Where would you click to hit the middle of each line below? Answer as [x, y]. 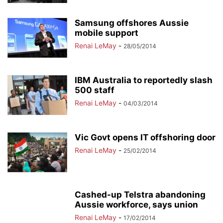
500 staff [95, 90]
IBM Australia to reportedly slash [144, 80]
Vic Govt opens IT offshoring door [145, 137]
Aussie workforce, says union [136, 205]
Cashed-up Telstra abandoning [140, 195]
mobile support [107, 33]
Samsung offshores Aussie [132, 23]
